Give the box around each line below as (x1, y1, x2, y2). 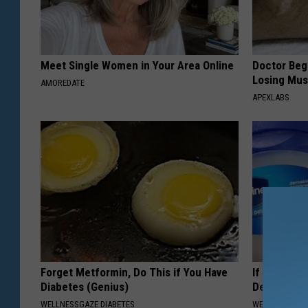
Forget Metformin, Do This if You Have (41, 265, 228, 280)
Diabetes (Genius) (41, 280, 129, 294)
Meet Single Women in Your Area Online (41, 58, 234, 73)
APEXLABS (252, 92, 290, 103)
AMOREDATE (41, 78, 85, 89)
